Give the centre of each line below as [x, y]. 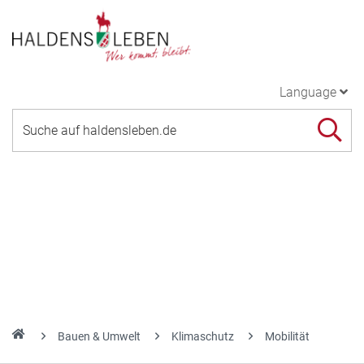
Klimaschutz [203, 336]
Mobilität [287, 336]
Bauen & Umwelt [99, 336]
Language [308, 92]
